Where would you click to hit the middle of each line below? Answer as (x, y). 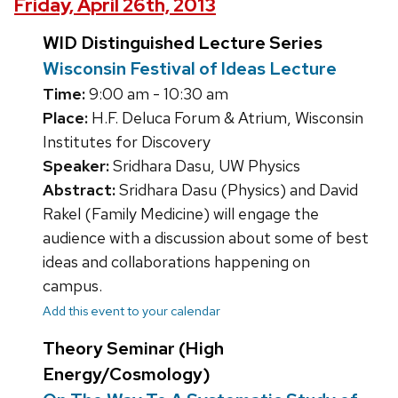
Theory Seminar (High (133, 349)
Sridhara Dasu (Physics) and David (237, 190)
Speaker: (76, 166)
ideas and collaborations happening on (176, 262)
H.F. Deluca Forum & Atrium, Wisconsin (226, 118)
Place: (65, 118)
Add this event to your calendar (131, 311)
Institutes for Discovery (127, 142)
